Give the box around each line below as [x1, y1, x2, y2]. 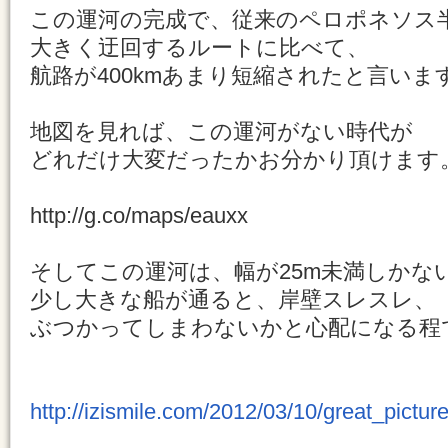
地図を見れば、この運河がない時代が [30, 119, 413, 144]
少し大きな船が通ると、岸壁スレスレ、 [30, 287, 436, 312]
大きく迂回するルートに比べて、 [30, 35, 369, 60]
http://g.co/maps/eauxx [30, 203, 248, 228]
